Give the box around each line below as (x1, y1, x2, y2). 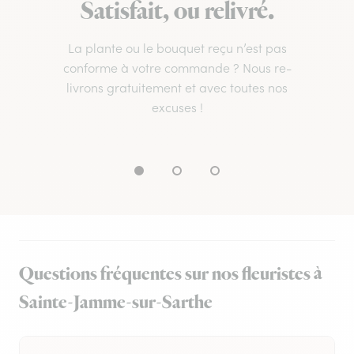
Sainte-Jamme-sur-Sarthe (19, 290, 213, 316)
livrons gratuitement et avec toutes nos (66, 80, 288, 96)
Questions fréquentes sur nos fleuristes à (19, 262, 322, 288)
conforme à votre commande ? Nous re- (62, 60, 292, 77)
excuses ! (151, 100, 203, 116)
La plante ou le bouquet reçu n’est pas (67, 40, 287, 57)
